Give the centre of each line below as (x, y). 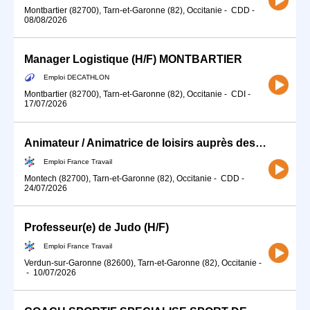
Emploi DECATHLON (76, 77)
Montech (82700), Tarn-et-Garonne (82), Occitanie (118, 179)
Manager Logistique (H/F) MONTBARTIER (133, 59)
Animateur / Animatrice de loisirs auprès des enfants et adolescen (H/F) (261, 143)
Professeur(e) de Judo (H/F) (97, 228)
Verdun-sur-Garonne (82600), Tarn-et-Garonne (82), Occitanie (140, 263)
